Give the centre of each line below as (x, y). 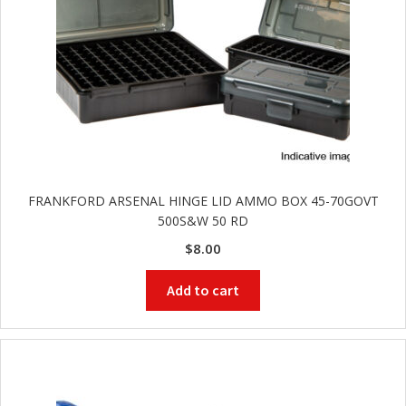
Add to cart (203, 290)
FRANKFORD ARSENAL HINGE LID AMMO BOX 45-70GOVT (203, 201)
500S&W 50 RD (203, 221)
